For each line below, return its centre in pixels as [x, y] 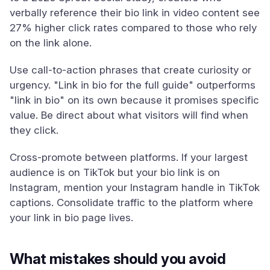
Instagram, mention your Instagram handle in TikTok [135, 187]
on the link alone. [51, 43]
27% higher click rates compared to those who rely [133, 28]
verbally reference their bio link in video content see [135, 13]
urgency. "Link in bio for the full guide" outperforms [133, 85]
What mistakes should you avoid [118, 259]
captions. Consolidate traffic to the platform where [131, 202]
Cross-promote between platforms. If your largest [129, 157]
